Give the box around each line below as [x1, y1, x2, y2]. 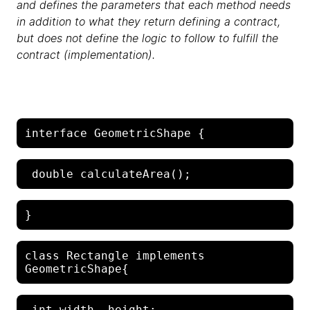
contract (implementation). [17, 47, 155, 62]
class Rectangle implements [25, 248, 205, 262]
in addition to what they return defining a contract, [17, 14, 280, 28]
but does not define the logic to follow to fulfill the [17, 30, 278, 45]
